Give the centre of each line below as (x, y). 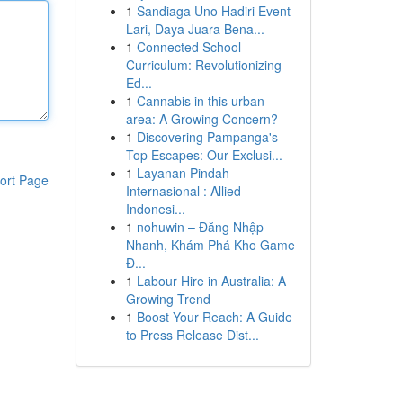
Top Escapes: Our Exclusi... (204, 155)
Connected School (188, 47)
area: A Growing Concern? (201, 119)
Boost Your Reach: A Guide (214, 317)
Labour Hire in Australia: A (211, 281)
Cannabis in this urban (200, 101)
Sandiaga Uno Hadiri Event (213, 11)
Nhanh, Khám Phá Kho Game (210, 245)
